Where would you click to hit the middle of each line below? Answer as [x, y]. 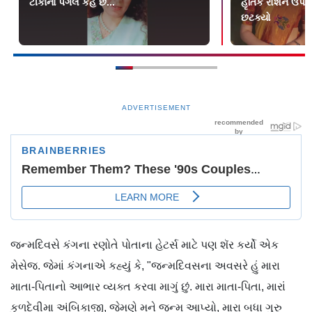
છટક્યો [256, 18]
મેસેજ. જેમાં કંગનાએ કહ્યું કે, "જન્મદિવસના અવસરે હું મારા [145, 266]
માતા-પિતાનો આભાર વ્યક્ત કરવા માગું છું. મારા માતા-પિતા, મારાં [148, 287]
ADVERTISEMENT [156, 108]
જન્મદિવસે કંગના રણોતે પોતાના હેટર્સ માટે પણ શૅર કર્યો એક [145, 245]
